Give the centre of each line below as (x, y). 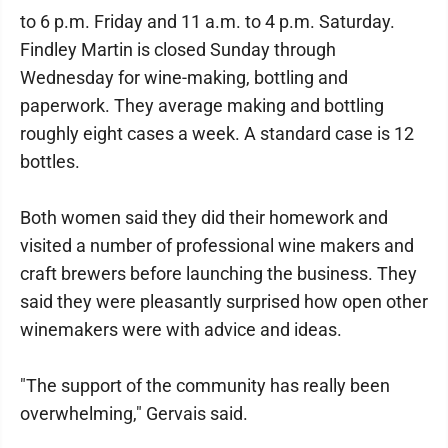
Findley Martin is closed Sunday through (178, 49)
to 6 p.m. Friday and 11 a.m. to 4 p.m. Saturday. (207, 21)
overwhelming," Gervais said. (134, 413)
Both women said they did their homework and (204, 217)
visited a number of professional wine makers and (217, 245)
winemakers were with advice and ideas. (181, 329)
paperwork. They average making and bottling (202, 105)
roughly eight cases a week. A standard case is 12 (217, 133)
